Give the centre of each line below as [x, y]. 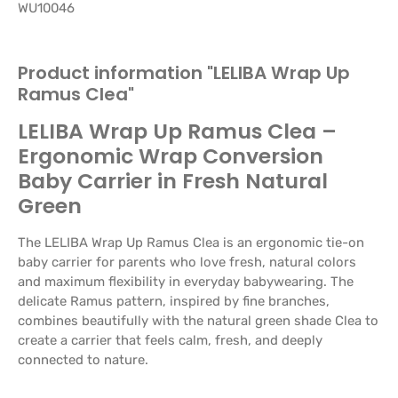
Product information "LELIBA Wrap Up [184, 72]
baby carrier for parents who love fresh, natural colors [187, 262]
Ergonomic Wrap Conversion [171, 155]
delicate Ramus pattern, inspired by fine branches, [174, 301]
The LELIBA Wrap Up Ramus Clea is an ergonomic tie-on [191, 242]
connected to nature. [83, 359]
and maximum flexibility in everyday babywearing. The [186, 281]
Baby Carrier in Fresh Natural [173, 180]
